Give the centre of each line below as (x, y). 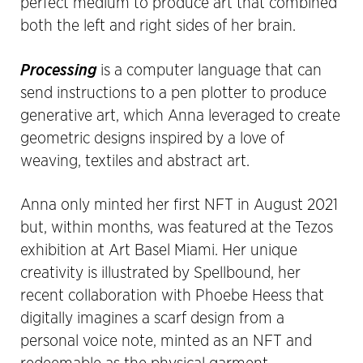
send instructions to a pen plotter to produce (173, 93)
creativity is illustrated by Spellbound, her (160, 273)
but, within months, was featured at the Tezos (177, 227)
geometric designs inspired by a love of (152, 138)
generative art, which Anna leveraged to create (180, 115)
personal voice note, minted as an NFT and (166, 341)
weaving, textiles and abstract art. (135, 161)
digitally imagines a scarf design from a (152, 318)
